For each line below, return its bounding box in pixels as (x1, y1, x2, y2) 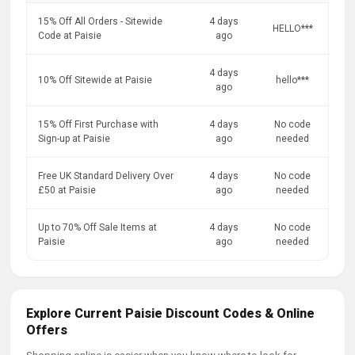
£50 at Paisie (38, 185, 96, 196)
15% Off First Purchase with (38, 119, 158, 130)
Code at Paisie (38, 30, 101, 41)
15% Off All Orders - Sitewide (38, 16, 162, 27)
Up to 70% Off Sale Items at (38, 222, 157, 233)
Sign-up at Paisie (38, 133, 110, 144)
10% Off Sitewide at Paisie (38, 74, 152, 86)
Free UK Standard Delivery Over (38, 170, 174, 181)
